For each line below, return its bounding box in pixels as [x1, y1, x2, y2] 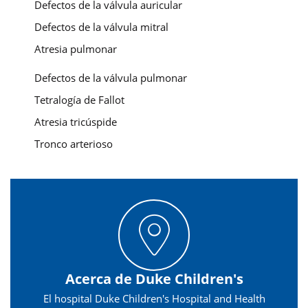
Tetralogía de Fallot [34, 93, 124, 107]
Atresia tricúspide [34, 115, 117, 129]
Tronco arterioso [34, 137, 113, 151]
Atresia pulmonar [34, 42, 117, 56]
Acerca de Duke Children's [65, 269, 243, 289]
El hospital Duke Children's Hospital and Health [43, 291, 265, 306]
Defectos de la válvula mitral [34, 20, 168, 34]
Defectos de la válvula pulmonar [34, 71, 187, 85]
